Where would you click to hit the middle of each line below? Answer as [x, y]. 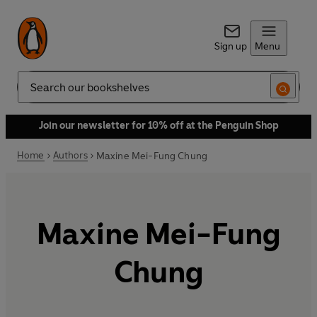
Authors [70, 155]
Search [33, 93]
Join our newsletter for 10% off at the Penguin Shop [158, 126]
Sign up [230, 46]
